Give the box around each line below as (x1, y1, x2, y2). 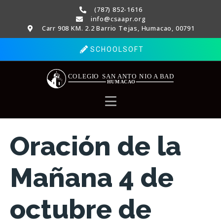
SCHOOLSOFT (90, 45, 144, 53)
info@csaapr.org (90, 14, 146, 23)
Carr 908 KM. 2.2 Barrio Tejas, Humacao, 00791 (41, 24, 195, 33)
